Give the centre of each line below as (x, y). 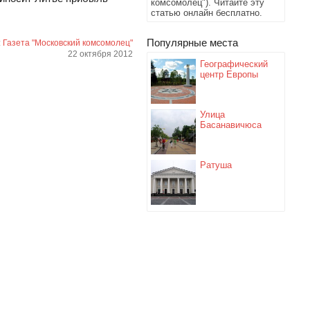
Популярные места (192, 43)
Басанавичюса (231, 125)
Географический (234, 64)
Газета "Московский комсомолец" (68, 43)
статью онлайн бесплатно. (207, 13)
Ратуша (216, 165)
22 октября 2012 (100, 54)
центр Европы (229, 74)
